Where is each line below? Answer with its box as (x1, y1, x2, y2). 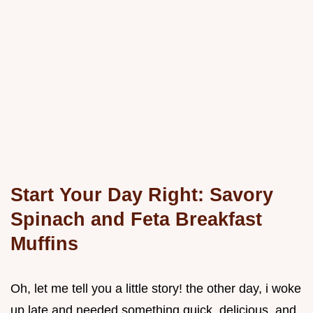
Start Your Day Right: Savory (10, 184, 273, 206)
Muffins (10, 233, 78, 255)
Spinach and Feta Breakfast (10, 208, 262, 231)
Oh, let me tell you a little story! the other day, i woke (10, 282, 301, 296)
